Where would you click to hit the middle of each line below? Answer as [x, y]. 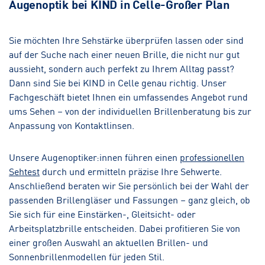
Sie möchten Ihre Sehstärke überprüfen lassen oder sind [126, 39]
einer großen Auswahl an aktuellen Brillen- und [109, 242]
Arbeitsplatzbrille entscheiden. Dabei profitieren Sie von [125, 227]
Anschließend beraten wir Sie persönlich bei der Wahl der [129, 185]
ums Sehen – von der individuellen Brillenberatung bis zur [130, 110]
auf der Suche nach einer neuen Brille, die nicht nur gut [124, 54]
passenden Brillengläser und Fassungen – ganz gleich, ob [130, 199]
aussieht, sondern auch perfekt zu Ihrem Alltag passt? [122, 68]
